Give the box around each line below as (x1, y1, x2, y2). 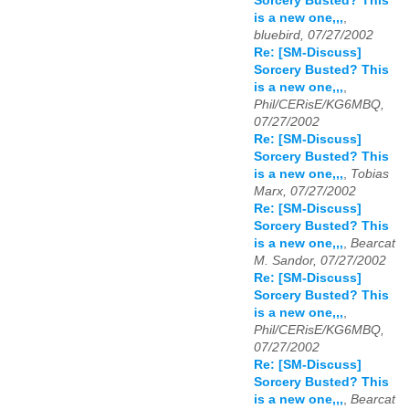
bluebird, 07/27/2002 (254, 28, 373, 43)
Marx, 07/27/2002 (254, 184, 356, 199)
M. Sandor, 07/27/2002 (254, 254, 386, 268)
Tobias (351, 167, 389, 182)
